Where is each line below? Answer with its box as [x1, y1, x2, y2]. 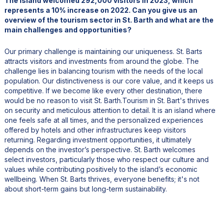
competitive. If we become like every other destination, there [4, 86, 202, 95]
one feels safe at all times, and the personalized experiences [4, 116, 203, 125]
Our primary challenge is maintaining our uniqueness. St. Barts [4, 47, 202, 56]
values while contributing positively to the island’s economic [4, 165, 197, 174]
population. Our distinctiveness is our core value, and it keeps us [4, 77, 214, 85]
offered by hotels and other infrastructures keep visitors [4, 126, 186, 135]
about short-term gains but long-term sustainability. [4, 185, 167, 193]
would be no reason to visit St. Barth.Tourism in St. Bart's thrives [4, 96, 209, 105]
